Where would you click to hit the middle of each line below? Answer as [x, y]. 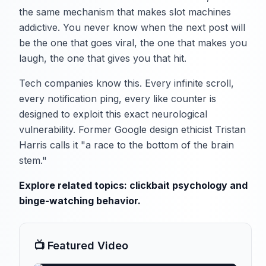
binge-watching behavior [78, 201]
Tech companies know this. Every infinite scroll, [126, 83]
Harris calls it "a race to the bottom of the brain [126, 145]
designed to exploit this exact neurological [113, 114]
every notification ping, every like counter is [118, 99]
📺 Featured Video [81, 246]
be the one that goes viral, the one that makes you [133, 43]
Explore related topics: [74, 186]
